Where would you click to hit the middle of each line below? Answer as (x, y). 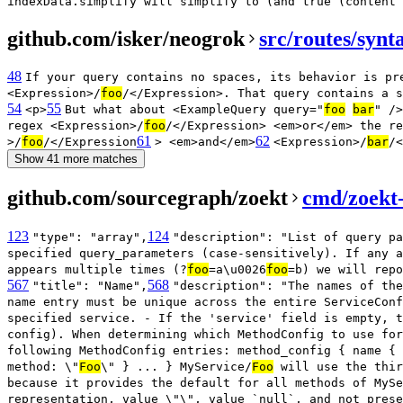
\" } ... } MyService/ (176, 367)
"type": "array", (90, 237)
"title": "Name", (90, 286)
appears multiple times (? (97, 270)
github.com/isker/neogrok (126, 38)
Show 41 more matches (76, 159)
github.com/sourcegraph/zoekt (148, 198)
